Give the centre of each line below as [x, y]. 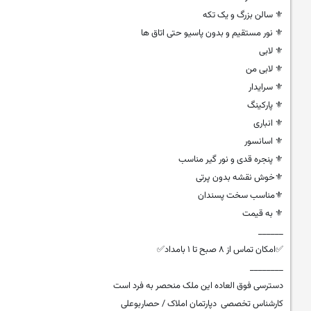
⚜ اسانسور [264, 142]
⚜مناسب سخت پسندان [241, 196]
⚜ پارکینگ [266, 106]
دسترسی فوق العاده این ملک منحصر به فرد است [199, 286]
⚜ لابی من [265, 70]
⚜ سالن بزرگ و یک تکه [243, 16]
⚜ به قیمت [263, 214]
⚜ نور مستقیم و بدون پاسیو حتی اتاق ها [212, 34]
